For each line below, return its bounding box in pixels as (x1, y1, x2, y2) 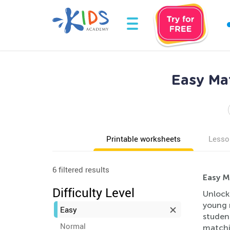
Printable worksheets (106, 133, 181, 144)
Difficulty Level (52, 184, 135, 201)
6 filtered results (52, 164, 109, 175)
